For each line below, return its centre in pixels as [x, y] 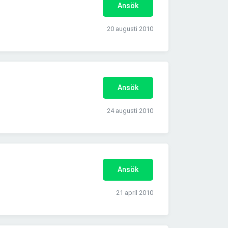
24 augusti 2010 [130, 111]
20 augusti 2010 [130, 29]
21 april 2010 [135, 193]
